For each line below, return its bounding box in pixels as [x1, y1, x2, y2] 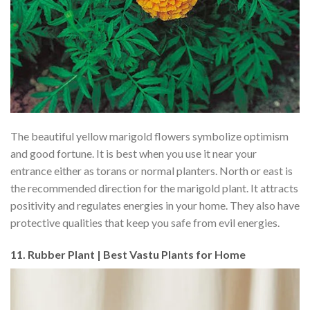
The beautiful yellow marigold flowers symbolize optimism [10, 129, 289, 143]
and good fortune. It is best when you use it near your [10, 146, 257, 160]
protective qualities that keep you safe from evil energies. [10, 215, 282, 229]
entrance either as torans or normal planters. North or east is [10, 163, 293, 177]
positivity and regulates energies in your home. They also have [10, 198, 300, 212]
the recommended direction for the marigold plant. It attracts [10, 181, 298, 194]
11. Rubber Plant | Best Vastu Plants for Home [10, 247, 246, 261]
